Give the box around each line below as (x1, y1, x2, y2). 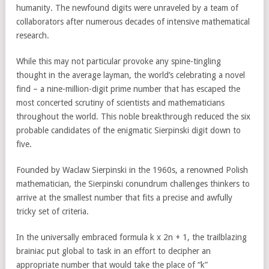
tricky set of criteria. (16, 207, 89, 216)
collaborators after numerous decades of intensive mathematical (16, 17, 250, 26)
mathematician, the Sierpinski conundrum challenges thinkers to (16, 179, 250, 189)
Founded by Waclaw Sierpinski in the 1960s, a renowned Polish (16, 165, 248, 175)
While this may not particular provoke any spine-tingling (16, 56, 221, 66)
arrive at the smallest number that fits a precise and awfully (16, 193, 232, 202)
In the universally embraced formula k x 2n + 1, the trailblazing (16, 232, 247, 242)
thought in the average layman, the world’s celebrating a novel (16, 70, 245, 80)
